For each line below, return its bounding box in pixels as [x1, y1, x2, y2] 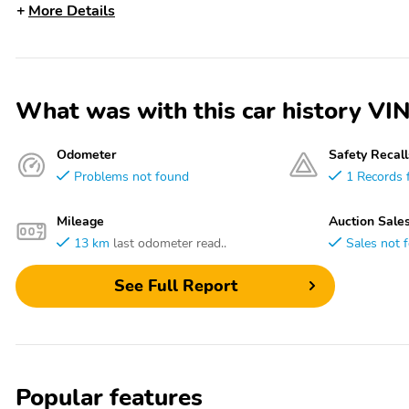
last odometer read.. [113, 233, 226, 252]
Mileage [57, 211, 104, 230]
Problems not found [74, 166, 189, 185]
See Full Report [113, 275, 237, 298]
